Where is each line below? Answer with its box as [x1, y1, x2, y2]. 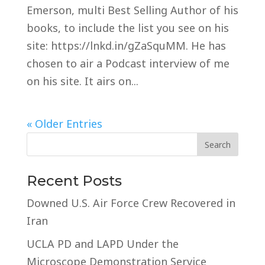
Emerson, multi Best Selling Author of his [26, 3, 238, 17]
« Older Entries [26, 117, 102, 131]
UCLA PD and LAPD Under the [26, 237, 179, 251]
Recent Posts [26, 172, 122, 189]
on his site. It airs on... [26, 74, 138, 88]
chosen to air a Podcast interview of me [26, 56, 230, 70]
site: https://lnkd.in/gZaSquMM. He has [26, 38, 226, 53]
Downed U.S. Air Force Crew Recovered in [26, 196, 235, 210]
